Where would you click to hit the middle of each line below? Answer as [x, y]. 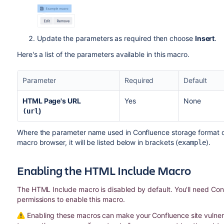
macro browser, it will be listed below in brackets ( [97, 142]
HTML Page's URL [51, 100]
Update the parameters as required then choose [116, 38]
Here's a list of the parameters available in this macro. [104, 54]
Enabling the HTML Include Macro [104, 170]
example [192, 142]
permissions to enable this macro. [71, 199]
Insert [205, 38]
